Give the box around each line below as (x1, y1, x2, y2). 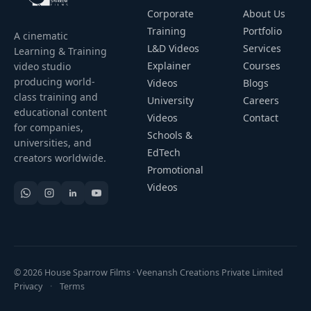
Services (242, 42, 281, 55)
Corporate (147, 7, 194, 20)
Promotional (147, 163, 203, 176)
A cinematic (14, 29, 68, 42)
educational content (14, 106, 107, 119)
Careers (242, 94, 279, 107)
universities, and (14, 136, 92, 149)
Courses (242, 59, 280, 72)
